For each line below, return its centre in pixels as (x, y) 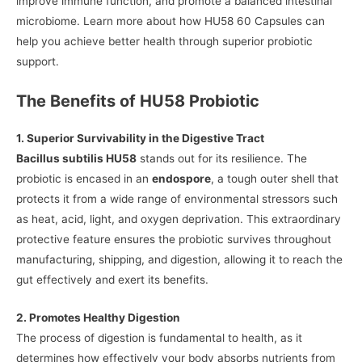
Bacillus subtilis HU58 (76, 158)
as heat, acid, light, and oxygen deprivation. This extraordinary (179, 219)
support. (38, 61)
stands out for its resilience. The (222, 158)
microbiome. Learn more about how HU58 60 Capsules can (170, 21)
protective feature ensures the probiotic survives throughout (174, 239)
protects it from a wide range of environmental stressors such (177, 198)
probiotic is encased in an (84, 178)
